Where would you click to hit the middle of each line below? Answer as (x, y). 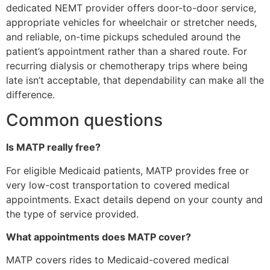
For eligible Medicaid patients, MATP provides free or (127, 170)
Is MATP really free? (53, 147)
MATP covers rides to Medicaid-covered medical (118, 260)
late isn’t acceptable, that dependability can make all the (135, 80)
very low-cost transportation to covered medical (118, 185)
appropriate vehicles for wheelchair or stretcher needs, (131, 22)
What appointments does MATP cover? (99, 237)
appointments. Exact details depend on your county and (134, 199)
